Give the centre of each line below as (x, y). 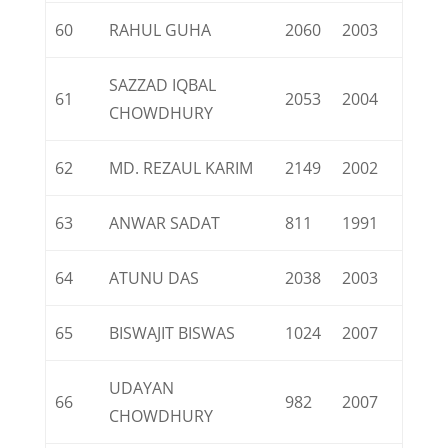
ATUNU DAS (154, 278)
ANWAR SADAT (165, 223)
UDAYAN (142, 388)
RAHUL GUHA (160, 30)
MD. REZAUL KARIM (181, 168)
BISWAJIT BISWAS (172, 333)
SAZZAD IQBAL (163, 85)
